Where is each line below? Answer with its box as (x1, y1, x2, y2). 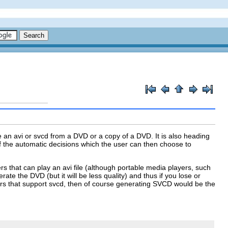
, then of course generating (64, 179, 153, 188)
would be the (172, 179, 215, 188)
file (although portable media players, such (72, 163, 211, 172)
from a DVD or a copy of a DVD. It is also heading (48, 131, 210, 140)
